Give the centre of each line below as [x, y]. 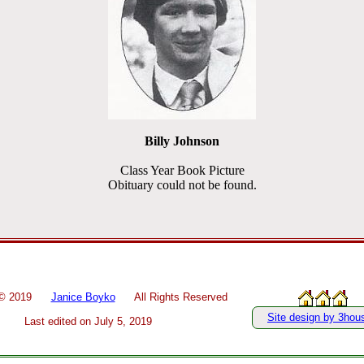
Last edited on [59, 321]
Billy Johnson [182, 141]
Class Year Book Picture [182, 170]
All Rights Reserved [171, 297]
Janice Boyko [83, 297]
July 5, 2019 [123, 321]
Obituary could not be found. [182, 185]
